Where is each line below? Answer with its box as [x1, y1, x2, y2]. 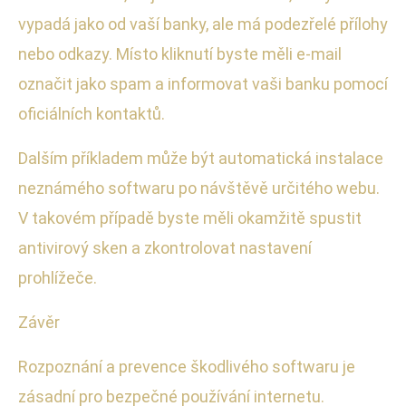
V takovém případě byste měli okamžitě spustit [18, 208, 362, 227]
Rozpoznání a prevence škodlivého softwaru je [18, 356, 355, 376]
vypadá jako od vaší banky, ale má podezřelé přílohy [18, 14, 388, 34]
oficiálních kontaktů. [18, 103, 165, 123]
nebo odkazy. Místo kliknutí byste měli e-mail [18, 43, 342, 63]
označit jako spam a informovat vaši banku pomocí [18, 73, 388, 93]
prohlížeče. [18, 267, 97, 287]
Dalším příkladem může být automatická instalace [18, 148, 383, 168]
